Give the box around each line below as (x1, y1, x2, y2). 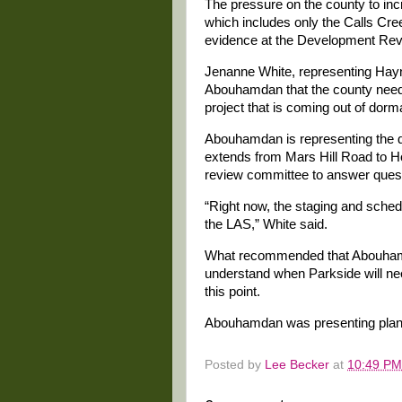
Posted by (205, 358, 265, 372)
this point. (205, 284, 260, 299)
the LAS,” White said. (205, 216, 328, 232)
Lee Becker (265, 358, 329, 372)
